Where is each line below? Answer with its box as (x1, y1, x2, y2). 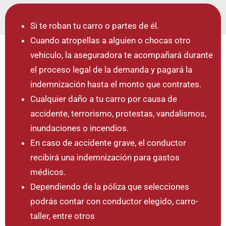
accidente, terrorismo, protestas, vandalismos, (30, 108, 206, 119)
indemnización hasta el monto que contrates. (30, 79, 201, 89)
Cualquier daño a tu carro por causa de (30, 93, 177, 104)
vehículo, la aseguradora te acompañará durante (30, 49, 213, 60)
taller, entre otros (30, 210, 95, 221)
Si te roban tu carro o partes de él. (30, 20, 159, 31)
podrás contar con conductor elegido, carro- (30, 196, 198, 206)
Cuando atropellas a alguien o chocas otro (30, 35, 191, 45)
